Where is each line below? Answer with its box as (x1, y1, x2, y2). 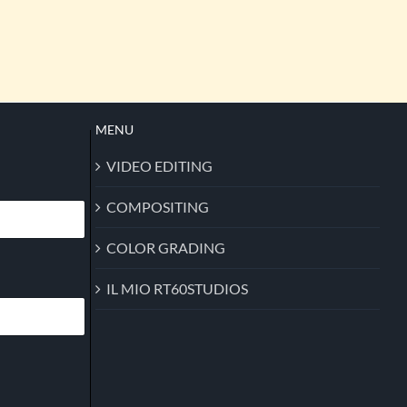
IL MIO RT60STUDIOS (105, 280, 248, 297)
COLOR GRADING (105, 239, 225, 256)
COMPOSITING (105, 198, 209, 215)
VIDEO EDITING (105, 157, 213, 174)
